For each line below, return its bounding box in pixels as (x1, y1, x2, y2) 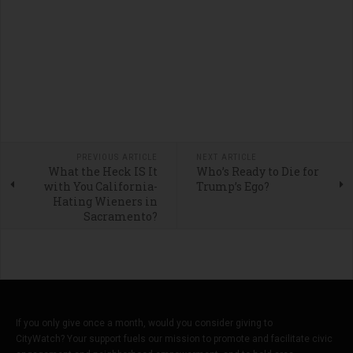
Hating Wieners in (52, 194, 158, 210)
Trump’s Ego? (195, 179, 269, 195)
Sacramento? (83, 209, 158, 225)
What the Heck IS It (47, 164, 158, 180)
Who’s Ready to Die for (195, 164, 319, 180)
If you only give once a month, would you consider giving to (16, 318, 273, 329)
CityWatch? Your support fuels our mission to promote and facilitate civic (16, 333, 333, 345)
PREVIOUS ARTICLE (76, 152, 158, 163)
